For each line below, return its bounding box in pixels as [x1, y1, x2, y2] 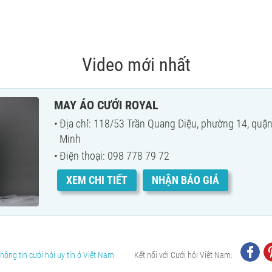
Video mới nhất [81, 53, 191, 75]
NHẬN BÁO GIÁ [152, 174, 219, 187]
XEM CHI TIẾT [66, 174, 127, 187]
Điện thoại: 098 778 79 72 [59, 149, 169, 162]
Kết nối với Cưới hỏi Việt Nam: [134, 250, 233, 260]
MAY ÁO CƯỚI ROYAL [54, 97, 158, 112]
